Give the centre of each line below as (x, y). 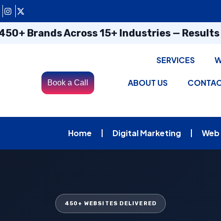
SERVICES (176, 60)
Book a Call (68, 83)
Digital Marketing (147, 133)
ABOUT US (148, 83)
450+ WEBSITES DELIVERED (110, 203)
